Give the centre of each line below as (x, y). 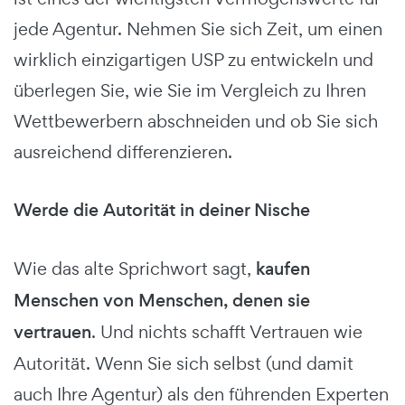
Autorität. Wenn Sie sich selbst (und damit (184, 363)
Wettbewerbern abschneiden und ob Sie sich (196, 121)
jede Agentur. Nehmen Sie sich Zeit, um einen (198, 28)
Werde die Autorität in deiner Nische (162, 210)
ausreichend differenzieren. (123, 151)
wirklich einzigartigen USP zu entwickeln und (193, 59)
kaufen (283, 268)
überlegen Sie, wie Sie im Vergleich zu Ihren (190, 90)
